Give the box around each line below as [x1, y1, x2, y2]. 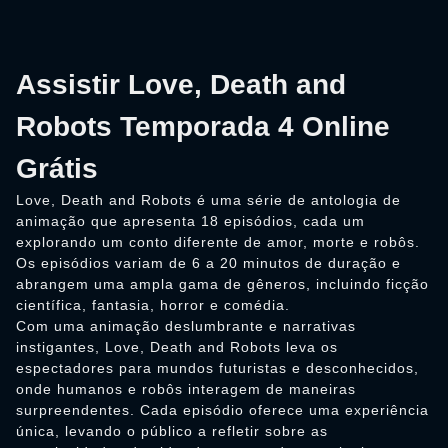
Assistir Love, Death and [16, 69, 346, 101]
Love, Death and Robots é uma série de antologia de [16, 192, 401, 209]
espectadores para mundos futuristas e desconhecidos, [16, 360, 419, 377]
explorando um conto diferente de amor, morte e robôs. [16, 234, 420, 251]
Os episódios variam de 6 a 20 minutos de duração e [16, 255, 401, 272]
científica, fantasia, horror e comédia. [16, 297, 290, 314]
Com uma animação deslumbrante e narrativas [16, 318, 356, 335]
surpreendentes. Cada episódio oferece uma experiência [16, 402, 429, 419]
